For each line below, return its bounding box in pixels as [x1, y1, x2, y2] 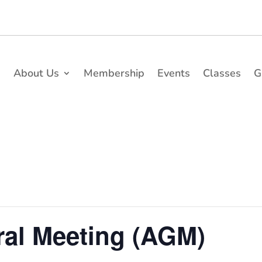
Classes [202, 65, 241, 80]
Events [157, 65, 190, 80]
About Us [13, 65, 59, 80]
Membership [83, 65, 144, 80]
